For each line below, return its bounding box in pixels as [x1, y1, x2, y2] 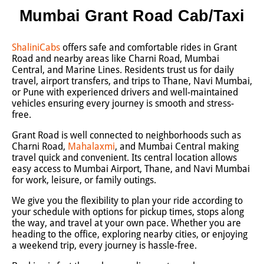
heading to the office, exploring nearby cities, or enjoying [12, 229, 247, 240]
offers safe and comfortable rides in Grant [60, 42, 237, 53]
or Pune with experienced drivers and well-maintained [12, 87, 238, 98]
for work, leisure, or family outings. [12, 174, 156, 186]
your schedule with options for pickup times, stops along [12, 206, 244, 217]
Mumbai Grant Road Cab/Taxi [19, 7, 245, 25]
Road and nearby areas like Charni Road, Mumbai [12, 53, 219, 64]
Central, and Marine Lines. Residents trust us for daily [12, 64, 234, 75]
